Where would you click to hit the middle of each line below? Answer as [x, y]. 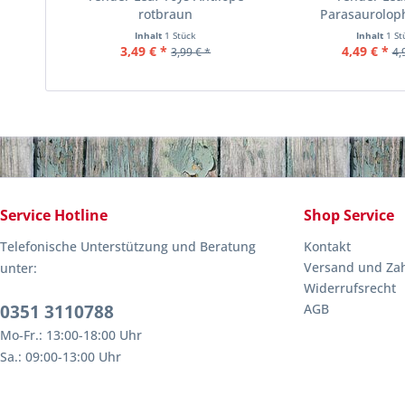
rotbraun [166, 14]
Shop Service [349, 215]
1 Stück [181, 35]
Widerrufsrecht [350, 288]
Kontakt [327, 246]
